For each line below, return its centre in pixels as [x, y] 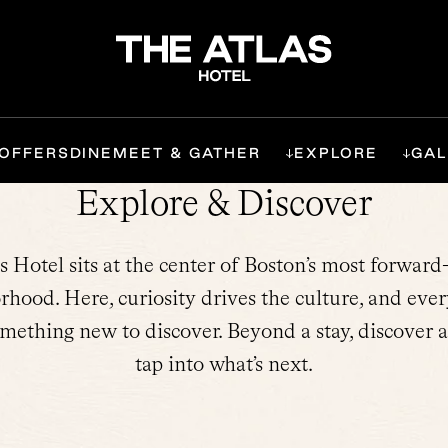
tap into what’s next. [224, 363]
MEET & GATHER [187, 153]
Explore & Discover [224, 202]
